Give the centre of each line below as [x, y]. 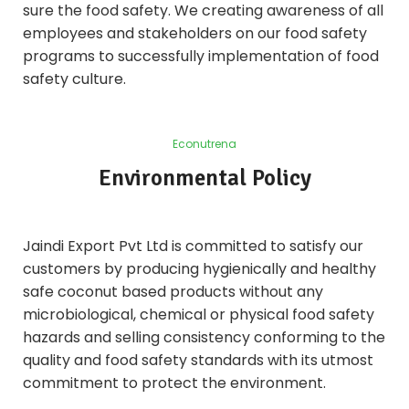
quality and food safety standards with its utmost [198, 360]
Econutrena [204, 143]
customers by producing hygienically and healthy [199, 268]
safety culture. [74, 79]
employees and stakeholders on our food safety [195, 33]
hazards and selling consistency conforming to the [204, 337]
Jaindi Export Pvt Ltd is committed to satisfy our [193, 246]
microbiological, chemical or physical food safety [199, 314]
